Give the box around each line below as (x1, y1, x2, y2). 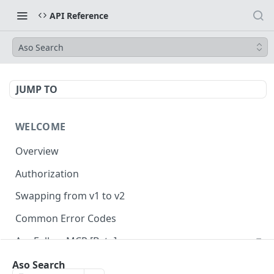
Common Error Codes (15, 212, 116, 226)
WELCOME (15, 120, 66, 133)
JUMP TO (16, 83, 57, 96)
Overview (15, 144, 59, 158)
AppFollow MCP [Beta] (15, 234, 117, 248)
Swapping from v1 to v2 (15, 189, 125, 203)
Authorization (15, 166, 79, 180)
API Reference (50, 9, 108, 21)
